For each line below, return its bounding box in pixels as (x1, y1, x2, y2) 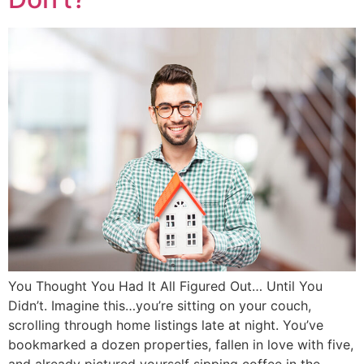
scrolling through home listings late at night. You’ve (8, 316, 323, 333)
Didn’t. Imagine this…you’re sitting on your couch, (8, 297, 311, 314)
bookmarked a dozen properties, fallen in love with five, (8, 336, 353, 353)
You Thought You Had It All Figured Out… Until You (8, 277, 323, 294)
